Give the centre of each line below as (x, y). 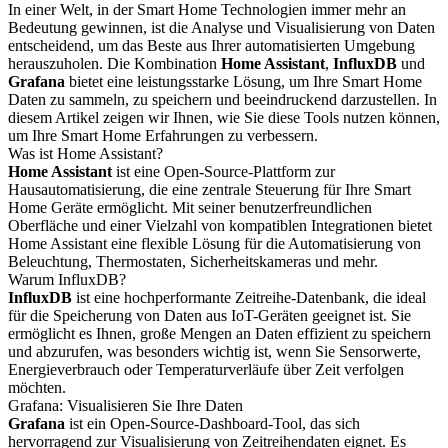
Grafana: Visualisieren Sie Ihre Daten (125, 405)
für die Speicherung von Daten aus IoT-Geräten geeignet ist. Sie (209, 315)
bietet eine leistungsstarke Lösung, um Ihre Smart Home (243, 81)
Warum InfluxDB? (67, 279)
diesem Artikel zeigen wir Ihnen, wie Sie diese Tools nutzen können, (224, 117)
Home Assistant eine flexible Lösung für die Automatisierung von (214, 243)
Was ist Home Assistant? (85, 153)
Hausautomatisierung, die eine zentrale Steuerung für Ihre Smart (209, 189)
